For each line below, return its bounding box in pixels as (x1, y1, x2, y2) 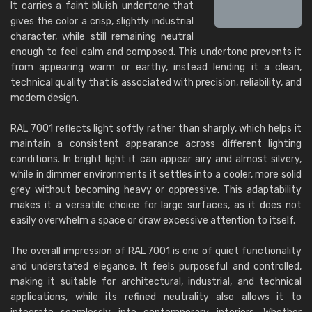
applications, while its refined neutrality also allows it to (10, 291, 302, 303)
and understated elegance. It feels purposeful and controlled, (10, 260, 302, 272)
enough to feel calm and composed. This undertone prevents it (10, 46, 302, 58)
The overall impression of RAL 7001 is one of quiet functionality (10, 245, 302, 257)
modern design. (10, 92, 79, 104)
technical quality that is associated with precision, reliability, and (10, 77, 302, 88)
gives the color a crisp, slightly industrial (10, 15, 194, 27)
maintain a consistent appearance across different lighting (10, 138, 302, 150)
